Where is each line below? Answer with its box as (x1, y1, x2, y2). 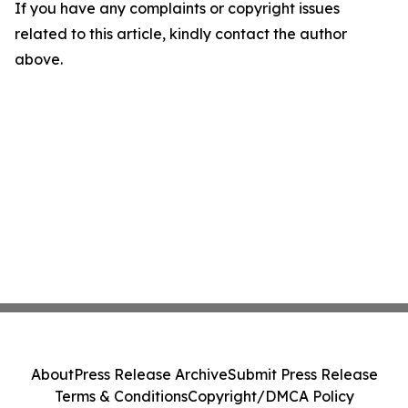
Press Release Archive (73, 365, 228, 383)
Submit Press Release (227, 365, 378, 383)
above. (15, 50, 63, 68)
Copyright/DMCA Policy (187, 387, 354, 405)
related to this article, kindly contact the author (15, 25, 347, 43)
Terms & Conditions (54, 387, 188, 405)
